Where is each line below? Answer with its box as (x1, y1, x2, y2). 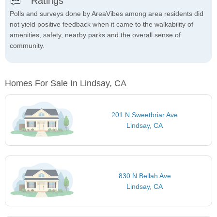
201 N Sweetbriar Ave (111, 111, 178, 119)
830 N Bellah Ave (118, 171, 171, 180)
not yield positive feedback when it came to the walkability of (10, 20, 193, 29)
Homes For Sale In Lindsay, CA (5, 78, 126, 89)
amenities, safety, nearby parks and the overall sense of (10, 31, 181, 39)
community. (10, 42, 45, 50)
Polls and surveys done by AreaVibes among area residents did (10, 10, 203, 18)
